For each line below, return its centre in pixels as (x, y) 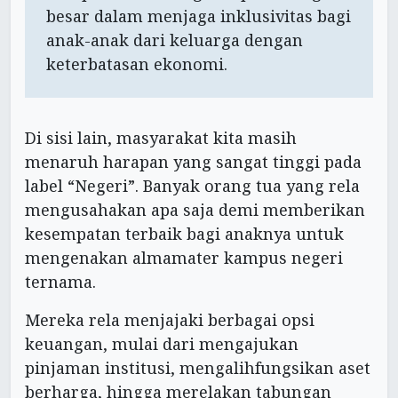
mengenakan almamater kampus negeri (184, 258)
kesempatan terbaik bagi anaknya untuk (184, 234)
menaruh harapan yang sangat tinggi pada (193, 162)
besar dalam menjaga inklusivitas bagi (199, 16)
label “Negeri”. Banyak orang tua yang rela (192, 186)
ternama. (60, 282)
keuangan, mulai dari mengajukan (162, 344)
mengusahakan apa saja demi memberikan (195, 210)
